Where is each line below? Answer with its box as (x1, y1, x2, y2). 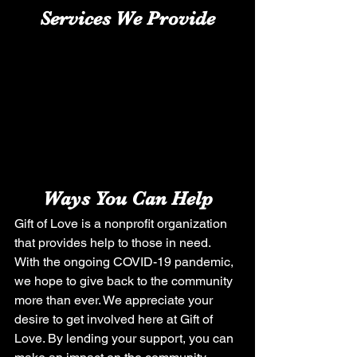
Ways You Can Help (42, 187, 213, 210)
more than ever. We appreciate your (14, 292, 216, 308)
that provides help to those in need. (14, 235, 214, 250)
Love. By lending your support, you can (14, 331, 237, 346)
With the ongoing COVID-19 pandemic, (14, 254, 237, 269)
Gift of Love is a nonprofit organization (14, 216, 230, 231)
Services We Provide (40, 7, 215, 29)
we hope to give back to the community (14, 273, 236, 288)
